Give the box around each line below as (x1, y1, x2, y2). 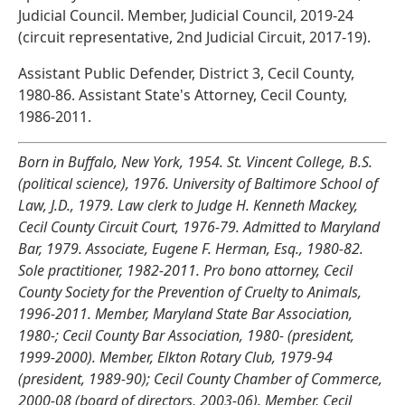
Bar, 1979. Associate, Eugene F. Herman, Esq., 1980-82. (18, 238, 363, 259)
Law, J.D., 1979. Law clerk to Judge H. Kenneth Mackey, (18, 194, 358, 215)
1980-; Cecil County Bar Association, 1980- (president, (18, 325, 354, 345)
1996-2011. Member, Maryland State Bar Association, (18, 303, 353, 324)
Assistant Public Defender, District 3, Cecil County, (18, 62, 354, 83)
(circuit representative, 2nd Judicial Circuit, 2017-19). (18, 26, 371, 47)
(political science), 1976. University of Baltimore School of (18, 173, 378, 193)
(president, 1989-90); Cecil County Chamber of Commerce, (18, 368, 382, 389)
